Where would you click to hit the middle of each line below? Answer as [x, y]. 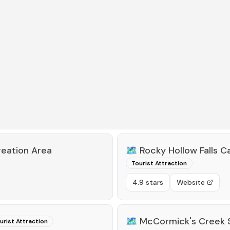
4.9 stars [148, 182]
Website [191, 182]
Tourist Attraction [159, 163]
